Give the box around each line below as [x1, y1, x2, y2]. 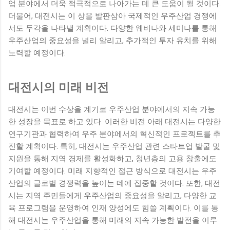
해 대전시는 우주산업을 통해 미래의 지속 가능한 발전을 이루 [8, 215, 217, 225]
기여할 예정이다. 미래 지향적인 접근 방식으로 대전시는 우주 [8, 166, 217, 176]
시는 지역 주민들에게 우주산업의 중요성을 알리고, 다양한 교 [8, 190, 217, 200]
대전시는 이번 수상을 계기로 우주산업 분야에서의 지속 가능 [8, 104, 215, 114]
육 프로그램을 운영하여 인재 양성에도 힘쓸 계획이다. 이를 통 [8, 203, 219, 213]
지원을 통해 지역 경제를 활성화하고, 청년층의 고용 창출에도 [8, 154, 217, 163]
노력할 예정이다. [8, 48, 66, 58]
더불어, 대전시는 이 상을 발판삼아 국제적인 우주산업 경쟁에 [8, 11, 217, 21]
